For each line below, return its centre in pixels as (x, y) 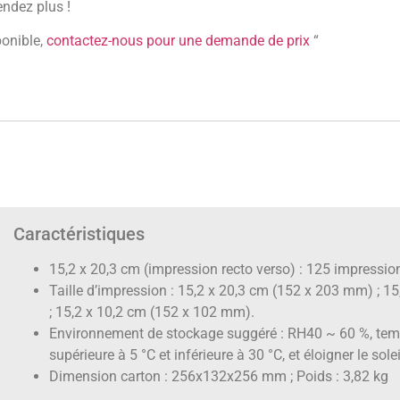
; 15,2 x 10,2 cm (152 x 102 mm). (152, 312)
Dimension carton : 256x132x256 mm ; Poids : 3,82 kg (219, 377)
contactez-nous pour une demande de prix (179, 41)
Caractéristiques (79, 234)
